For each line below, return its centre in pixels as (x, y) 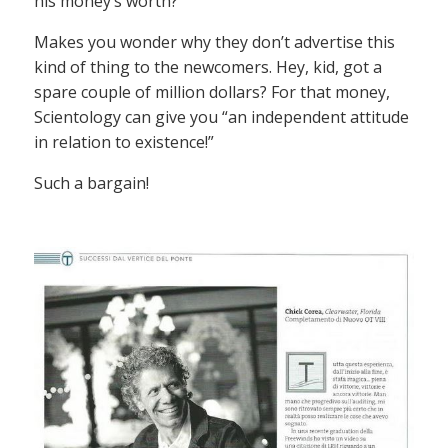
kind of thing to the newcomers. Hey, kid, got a (208, 67)
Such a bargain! (91, 183)
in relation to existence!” (124, 142)
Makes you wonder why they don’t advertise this (214, 42)
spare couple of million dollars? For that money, (212, 92)
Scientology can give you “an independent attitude (221, 117)
